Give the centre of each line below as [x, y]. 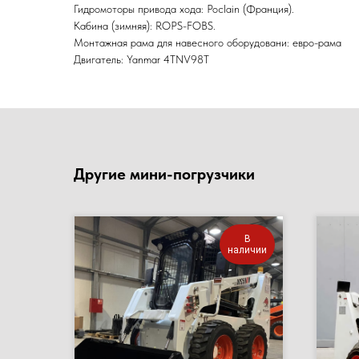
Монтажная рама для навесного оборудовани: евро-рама [208, 43]
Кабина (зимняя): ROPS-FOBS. [145, 26]
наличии [247, 250]
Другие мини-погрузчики [164, 174]
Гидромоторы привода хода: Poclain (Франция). [184, 9]
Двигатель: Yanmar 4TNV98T [141, 60]
